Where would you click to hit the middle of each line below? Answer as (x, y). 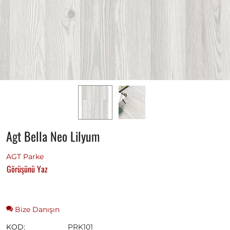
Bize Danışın (36, 210)
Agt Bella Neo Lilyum (53, 136)
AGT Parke (25, 157)
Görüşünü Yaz (27, 169)
